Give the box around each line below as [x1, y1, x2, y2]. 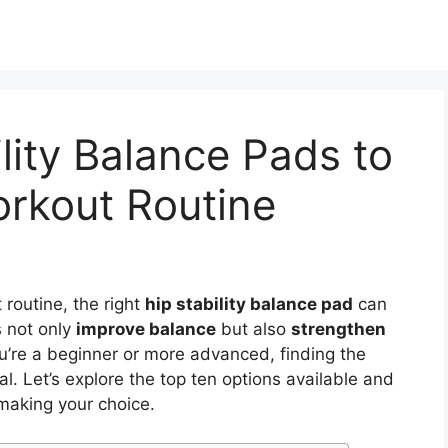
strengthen [291, 319, 386, 340]
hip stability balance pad [145, 294, 353, 315]
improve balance [76, 319, 216, 340]
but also [216, 319, 291, 340]
